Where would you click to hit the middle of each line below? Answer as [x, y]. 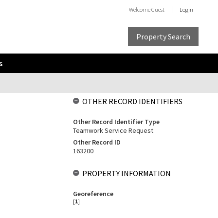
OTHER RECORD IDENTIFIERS [132, 101]
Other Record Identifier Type [116, 122]
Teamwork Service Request [113, 130]
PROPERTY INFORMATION [126, 173]
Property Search [163, 36]
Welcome [140, 9]
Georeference [93, 194]
